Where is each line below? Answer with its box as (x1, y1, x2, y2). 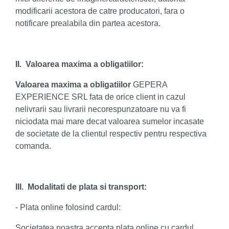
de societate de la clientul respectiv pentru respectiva (15, 129, 207, 138)
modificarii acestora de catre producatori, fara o (15, 7, 185, 15)
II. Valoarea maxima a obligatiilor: (15, 60, 144, 68)
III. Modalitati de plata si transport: (15, 182, 147, 191)
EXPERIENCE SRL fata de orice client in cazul (15, 93, 186, 101)
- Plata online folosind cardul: (15, 203, 121, 212)
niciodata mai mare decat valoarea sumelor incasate (15, 117, 204, 126)
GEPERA (131, 80, 167, 89)
